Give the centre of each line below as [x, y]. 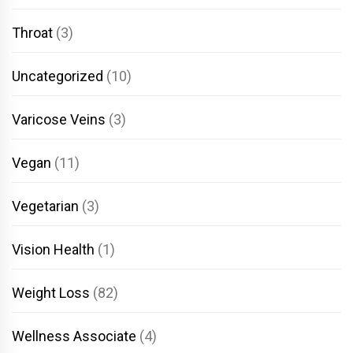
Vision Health [53, 249]
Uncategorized [58, 76]
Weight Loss [51, 292]
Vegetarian [45, 206]
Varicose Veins [59, 119]
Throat [32, 32]
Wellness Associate [74, 336]
